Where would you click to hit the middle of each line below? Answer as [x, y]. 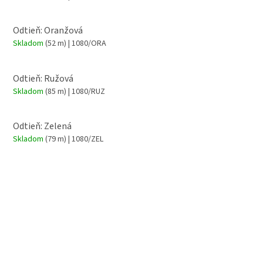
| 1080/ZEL [85, 139]
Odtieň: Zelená [42, 126]
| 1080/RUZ [86, 91]
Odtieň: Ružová [43, 78]
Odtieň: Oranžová [48, 31]
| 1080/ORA [86, 44]
